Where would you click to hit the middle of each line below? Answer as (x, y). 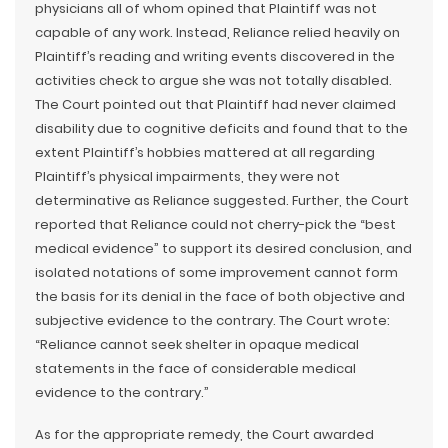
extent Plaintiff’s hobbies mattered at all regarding (205, 152)
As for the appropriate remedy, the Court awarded (204, 434)
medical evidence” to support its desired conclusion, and (223, 248)
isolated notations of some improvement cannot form (216, 272)
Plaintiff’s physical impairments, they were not (187, 176)
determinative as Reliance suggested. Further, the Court (222, 200)
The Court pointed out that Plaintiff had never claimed (215, 104)
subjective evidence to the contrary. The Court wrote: (212, 320)
